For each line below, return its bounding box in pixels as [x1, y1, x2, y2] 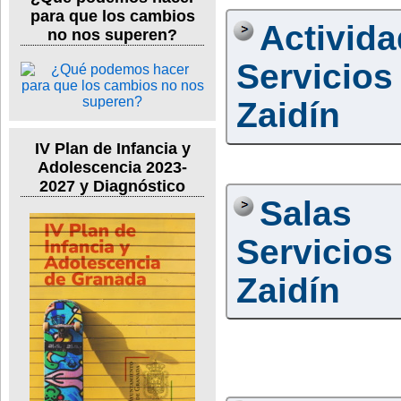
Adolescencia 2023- [38, 158, 187, 177]
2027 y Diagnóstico [39, 177, 185, 196]
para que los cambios [30, 6, 195, 25]
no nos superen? [47, 25, 177, 44]
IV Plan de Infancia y [34, 140, 191, 158]
